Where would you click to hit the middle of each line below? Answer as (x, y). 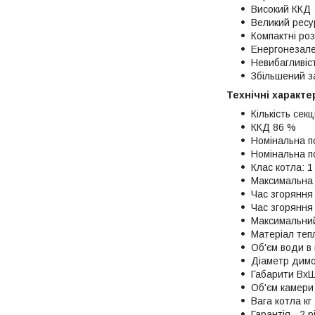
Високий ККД (281, 9)
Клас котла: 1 (282, 167)
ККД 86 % (274, 127)
